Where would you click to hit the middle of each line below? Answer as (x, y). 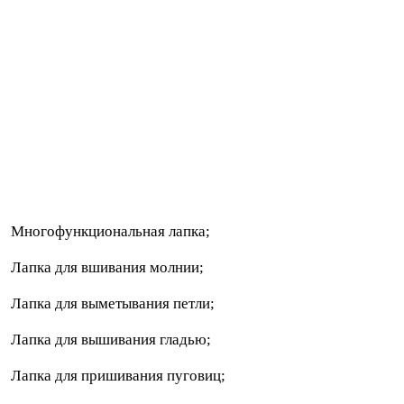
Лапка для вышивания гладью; (109, 339)
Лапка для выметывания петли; (111, 303)
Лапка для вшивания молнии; (106, 267)
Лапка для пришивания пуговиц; (116, 375)
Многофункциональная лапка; (109, 231)
